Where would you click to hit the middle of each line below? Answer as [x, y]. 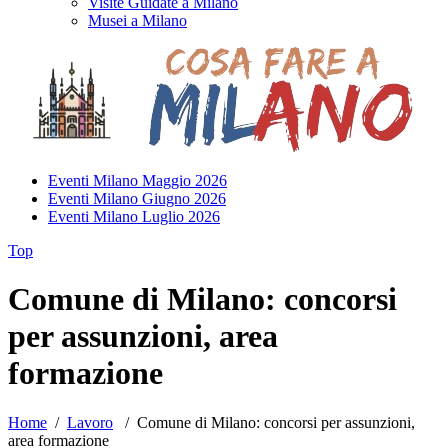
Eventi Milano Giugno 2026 [137, 198]
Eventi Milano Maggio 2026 [137, 180]
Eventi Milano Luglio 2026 [134, 216]
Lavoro [90, 422]
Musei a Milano [137, 20]
